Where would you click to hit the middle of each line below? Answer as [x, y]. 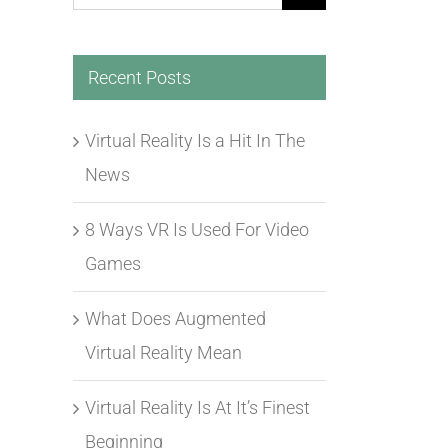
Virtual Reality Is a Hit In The [195, 140]
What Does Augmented [175, 318]
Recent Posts [139, 77]
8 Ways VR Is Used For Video [197, 229]
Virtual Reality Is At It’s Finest [197, 407]
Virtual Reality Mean [163, 352]
